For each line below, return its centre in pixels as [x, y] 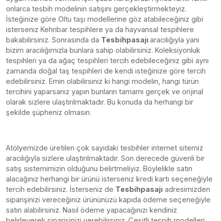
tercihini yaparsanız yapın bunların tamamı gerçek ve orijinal [105, 92]
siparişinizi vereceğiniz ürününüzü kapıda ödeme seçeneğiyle [108, 200]
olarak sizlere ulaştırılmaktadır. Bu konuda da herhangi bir [100, 102]
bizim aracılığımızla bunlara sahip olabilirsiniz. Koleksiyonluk [103, 50]
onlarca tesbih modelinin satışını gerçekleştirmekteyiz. [96, 9]
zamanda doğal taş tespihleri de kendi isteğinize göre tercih [106, 71]
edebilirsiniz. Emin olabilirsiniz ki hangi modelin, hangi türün [102, 81]
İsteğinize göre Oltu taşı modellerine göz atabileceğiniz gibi [105, 19]
